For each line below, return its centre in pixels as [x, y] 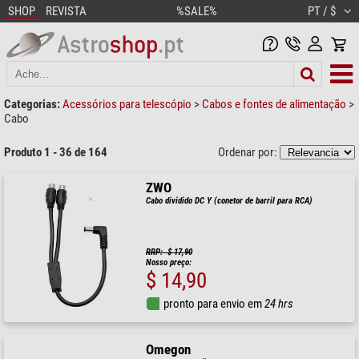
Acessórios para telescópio [128, 104]
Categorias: [32, 104]
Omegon [169, 349]
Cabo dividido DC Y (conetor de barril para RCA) [230, 200]
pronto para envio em [214, 303]
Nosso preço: [169, 262]
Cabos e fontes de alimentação [275, 104]
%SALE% [197, 11]
